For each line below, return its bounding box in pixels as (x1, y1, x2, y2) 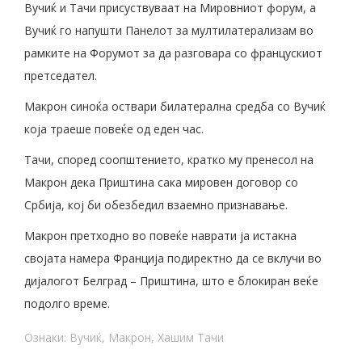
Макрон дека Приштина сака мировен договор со (24, 175, 298, 191)
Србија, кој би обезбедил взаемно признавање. (24, 197, 288, 213)
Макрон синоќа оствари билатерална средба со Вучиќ (24, 99, 326, 115)
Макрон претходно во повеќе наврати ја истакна (24, 228, 297, 244)
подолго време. (24, 296, 110, 312)
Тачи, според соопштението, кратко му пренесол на (24, 152, 314, 168)
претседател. (24, 68, 97, 84)
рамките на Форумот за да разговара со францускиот (24, 45, 322, 61)
